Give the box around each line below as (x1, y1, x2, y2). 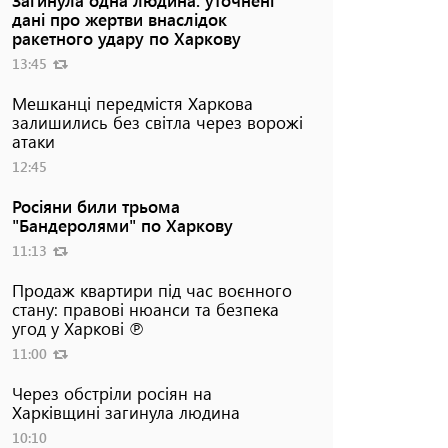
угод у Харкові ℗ (11, 316, 144, 339)
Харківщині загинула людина (11, 400, 240, 423)
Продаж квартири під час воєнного (11, 278, 292, 301)
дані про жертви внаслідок (11, 7, 227, 30)
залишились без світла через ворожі (11, 110, 303, 133)
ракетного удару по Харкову (11, 26, 241, 49)
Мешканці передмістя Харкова (11, 91, 253, 114)
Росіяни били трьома (11, 194, 180, 217)
